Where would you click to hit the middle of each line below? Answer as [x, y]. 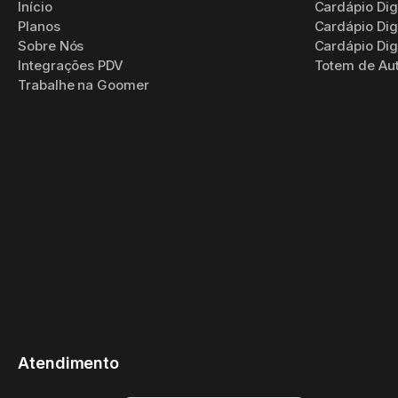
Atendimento [69, 363]
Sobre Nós [51, 46]
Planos [39, 26]
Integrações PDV [71, 65]
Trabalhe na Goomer [84, 85]
